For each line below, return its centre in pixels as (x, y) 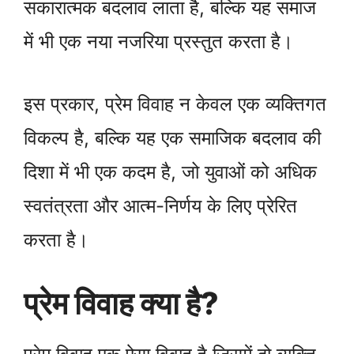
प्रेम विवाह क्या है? (121, 303)
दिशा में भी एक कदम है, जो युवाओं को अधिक (170, 172)
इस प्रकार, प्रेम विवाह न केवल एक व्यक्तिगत (175, 104)
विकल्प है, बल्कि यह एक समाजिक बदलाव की (172, 138)
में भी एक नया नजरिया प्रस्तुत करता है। (158, 42)
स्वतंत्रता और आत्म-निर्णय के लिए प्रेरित (160, 206)
